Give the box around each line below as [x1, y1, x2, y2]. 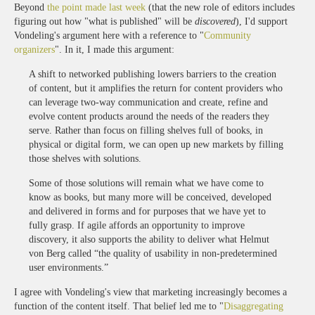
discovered [195, 15, 236, 27]
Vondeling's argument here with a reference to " [14, 30, 204, 41]
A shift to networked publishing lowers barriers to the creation [29, 68, 276, 79]
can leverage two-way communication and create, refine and [29, 96, 268, 108]
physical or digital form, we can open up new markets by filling [29, 139, 283, 150]
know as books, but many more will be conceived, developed [29, 191, 271, 202]
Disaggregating [224, 300, 283, 311]
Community [204, 30, 251, 41]
